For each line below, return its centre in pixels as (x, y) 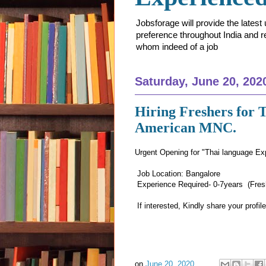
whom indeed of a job (177, 46)
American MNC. (186, 127)
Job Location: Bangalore (178, 174)
